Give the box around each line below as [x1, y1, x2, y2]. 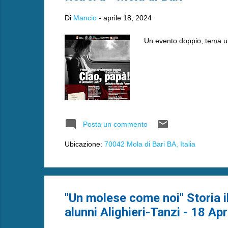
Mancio [73, 14, 97, 22]
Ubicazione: [64, 140, 104, 148]
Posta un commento [82, 120, 148, 128]
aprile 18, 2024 [103, 14, 152, 22]
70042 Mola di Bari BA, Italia [104, 140, 195, 148]
